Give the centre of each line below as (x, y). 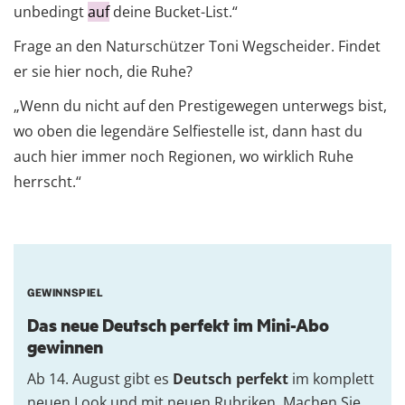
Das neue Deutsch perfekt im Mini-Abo (178, 325)
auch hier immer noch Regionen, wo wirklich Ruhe (184, 157)
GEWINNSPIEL (65, 293)
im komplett (333, 379)
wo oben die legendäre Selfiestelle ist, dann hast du (188, 132)
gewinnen (65, 347)
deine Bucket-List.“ (174, 12)
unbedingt (51, 12)
